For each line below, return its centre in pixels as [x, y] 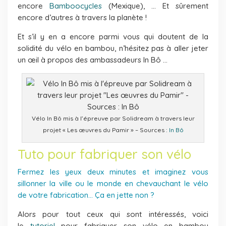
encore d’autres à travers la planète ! [82, 17]
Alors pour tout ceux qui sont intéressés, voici [113, 214]
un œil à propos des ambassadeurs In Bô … [93, 60]
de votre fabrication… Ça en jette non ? [86, 195]
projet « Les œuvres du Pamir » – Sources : [106, 130]
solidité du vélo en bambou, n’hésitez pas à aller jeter [113, 48]
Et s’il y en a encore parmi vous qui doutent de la [113, 36]
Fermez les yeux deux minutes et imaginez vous [113, 172]
